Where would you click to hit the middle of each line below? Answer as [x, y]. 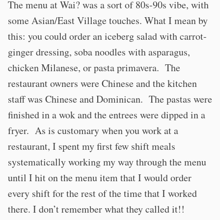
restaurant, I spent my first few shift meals [92, 146]
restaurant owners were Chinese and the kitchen [102, 83]
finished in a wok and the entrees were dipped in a [107, 115]
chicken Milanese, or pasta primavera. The [94, 68]
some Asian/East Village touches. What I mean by [108, 20]
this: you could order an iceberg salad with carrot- [107, 36]
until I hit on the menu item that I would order [100, 178]
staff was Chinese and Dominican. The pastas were [110, 99]
